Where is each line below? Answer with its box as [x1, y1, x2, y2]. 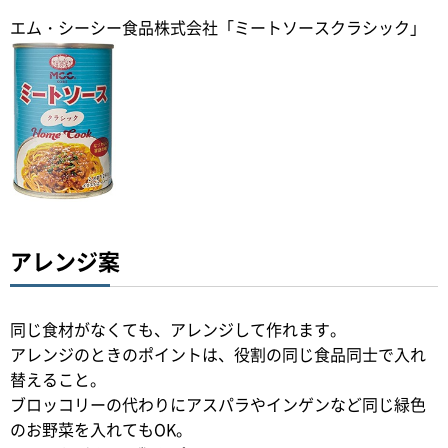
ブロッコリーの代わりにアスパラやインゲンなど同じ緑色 [10, 392, 426, 417]
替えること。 [10, 367, 106, 392]
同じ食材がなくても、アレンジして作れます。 [10, 317, 346, 342]
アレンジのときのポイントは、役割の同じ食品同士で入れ [10, 342, 426, 367]
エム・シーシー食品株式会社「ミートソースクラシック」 [10, 14, 426, 39]
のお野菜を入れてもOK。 [10, 417, 192, 442]
